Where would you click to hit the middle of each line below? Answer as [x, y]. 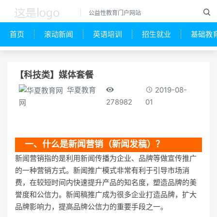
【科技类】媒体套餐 [54, 75]
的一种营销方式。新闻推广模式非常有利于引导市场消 [102, 170]
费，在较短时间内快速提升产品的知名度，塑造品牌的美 [106, 182]
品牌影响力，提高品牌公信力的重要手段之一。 [91, 206]
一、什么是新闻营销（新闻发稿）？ [94, 144]
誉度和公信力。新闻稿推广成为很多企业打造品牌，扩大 [106, 194]
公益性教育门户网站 [115, 13]
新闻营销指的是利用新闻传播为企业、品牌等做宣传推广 [106, 158]
